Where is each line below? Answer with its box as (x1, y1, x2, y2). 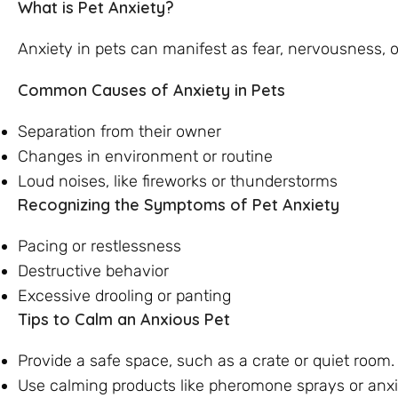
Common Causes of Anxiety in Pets (18, 79, 285, 100)
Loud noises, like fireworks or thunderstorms (18, 171, 338, 191)
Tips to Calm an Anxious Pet (18, 308, 230, 330)
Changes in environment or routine (18, 146, 273, 166)
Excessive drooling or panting (18, 285, 231, 306)
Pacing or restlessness (18, 235, 181, 256)
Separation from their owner (18, 121, 221, 141)
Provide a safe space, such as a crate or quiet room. (18, 350, 394, 370)
